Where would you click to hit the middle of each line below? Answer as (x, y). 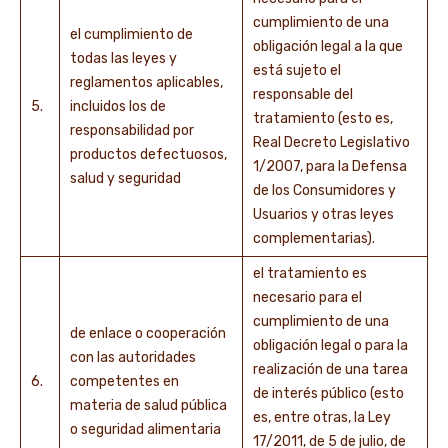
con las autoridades (133, 357)
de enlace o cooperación (148, 333)
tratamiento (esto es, (323, 118)
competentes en (124, 381)
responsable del (303, 94)
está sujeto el (297, 70)
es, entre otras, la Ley (322, 417)
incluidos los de (118, 106)
